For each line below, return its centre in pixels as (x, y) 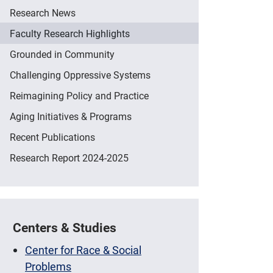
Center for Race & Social (83, 250)
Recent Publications (52, 137)
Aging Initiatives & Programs (71, 116)
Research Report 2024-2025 (69, 158)
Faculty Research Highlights (70, 34)
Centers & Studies (65, 228)
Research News (43, 13)
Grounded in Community (62, 54)
